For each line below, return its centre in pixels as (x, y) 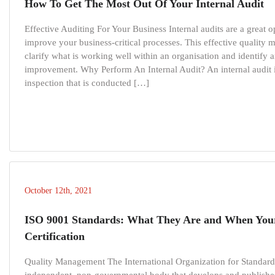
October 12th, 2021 (58, 191)
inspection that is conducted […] (87, 83)
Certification (55, 237)
